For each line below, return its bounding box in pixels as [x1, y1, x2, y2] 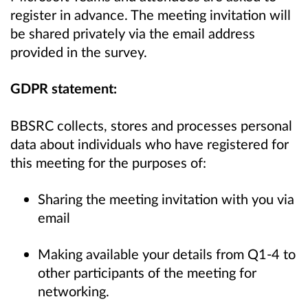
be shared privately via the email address [10, 25, 255, 42]
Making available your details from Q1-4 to [38, 245, 296, 262]
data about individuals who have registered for [10, 135, 289, 152]
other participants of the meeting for [38, 263, 256, 280]
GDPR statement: [10, 80, 117, 97]
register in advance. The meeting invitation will [10, 6, 291, 23]
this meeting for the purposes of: [10, 153, 210, 170]
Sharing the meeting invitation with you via [38, 190, 294, 207]
